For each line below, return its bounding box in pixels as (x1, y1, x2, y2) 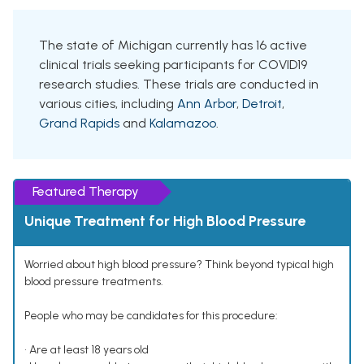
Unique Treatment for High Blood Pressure (24, 212, 305, 231)
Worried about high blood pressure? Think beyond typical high (24, 258, 334, 272)
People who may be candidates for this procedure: (24, 309, 278, 323)
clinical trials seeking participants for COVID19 (39, 57, 307, 73)
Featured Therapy (32, 184, 139, 200)
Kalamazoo (149, 115, 216, 132)
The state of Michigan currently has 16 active (39, 37, 307, 54)
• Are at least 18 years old (24, 343, 149, 357)
